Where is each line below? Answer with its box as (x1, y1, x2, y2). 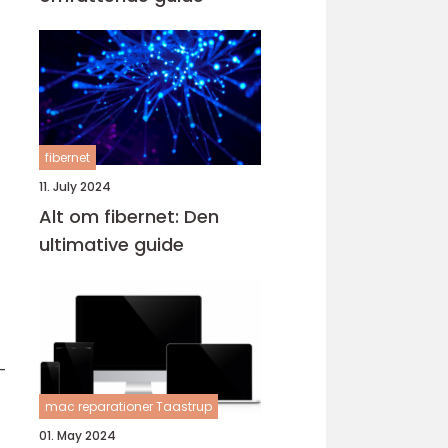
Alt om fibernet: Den (39, 204, 219, 229)
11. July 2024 (39, 178, 111, 195)
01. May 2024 (39, 427, 116, 444)
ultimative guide (39, 232, 184, 257)
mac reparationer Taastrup (45, 398, 212, 415)
